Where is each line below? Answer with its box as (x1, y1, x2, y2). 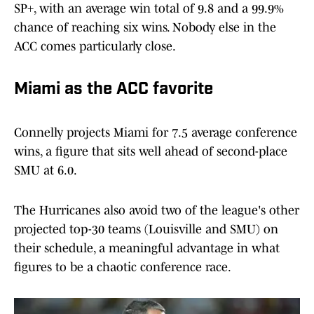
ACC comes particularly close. (14, 39, 176, 54)
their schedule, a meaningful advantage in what (14, 241, 280, 256)
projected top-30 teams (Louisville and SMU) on (14, 222, 278, 237)
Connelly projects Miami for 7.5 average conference (14, 125, 297, 140)
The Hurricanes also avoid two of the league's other (14, 203, 299, 218)
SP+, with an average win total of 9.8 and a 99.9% (14, 1, 284, 16)
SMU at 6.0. (14, 163, 77, 178)
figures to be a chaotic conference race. (14, 260, 231, 275)
